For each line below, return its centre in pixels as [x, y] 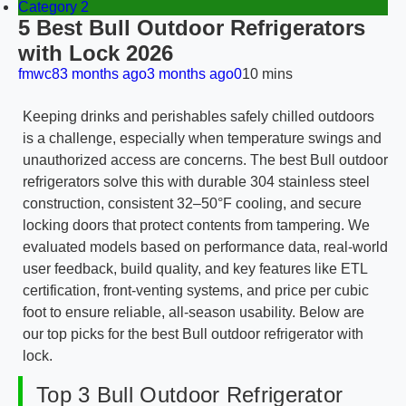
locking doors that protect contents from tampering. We [196, 225]
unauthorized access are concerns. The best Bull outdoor [205, 160]
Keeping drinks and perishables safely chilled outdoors [198, 116]
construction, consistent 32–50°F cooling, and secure [192, 203]
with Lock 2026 [96, 53]
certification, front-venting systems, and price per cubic [196, 290]
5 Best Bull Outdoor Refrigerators [192, 28]
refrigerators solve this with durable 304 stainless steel [196, 182]
